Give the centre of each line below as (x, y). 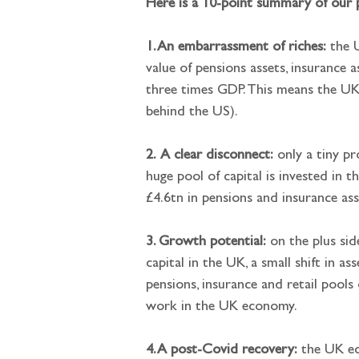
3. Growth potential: (206, 243)
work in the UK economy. (222, 308)
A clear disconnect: (217, 156)
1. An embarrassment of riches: (236, 48)
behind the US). (192, 113)
